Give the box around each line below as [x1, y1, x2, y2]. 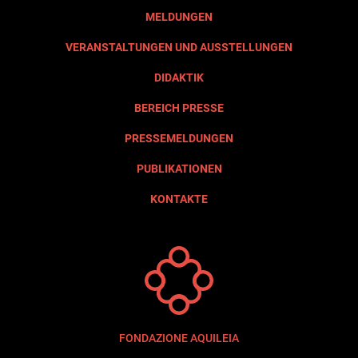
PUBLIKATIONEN [136, 161, 222, 175]
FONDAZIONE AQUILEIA [119, 331, 239, 344]
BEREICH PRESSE [134, 101, 224, 114]
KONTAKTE [150, 192, 208, 205]
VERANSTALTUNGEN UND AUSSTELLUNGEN [66, 40, 292, 54]
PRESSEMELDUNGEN [125, 131, 233, 145]
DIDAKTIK [154, 70, 204, 84]
